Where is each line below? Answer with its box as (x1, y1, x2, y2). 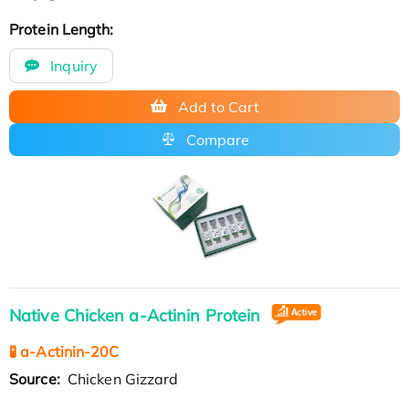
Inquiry (47, 56, 98, 75)
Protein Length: (9, 19, 118, 38)
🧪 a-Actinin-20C (9, 341, 120, 361)
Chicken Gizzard (63, 369, 179, 388)
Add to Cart (177, 97, 259, 116)
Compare (185, 130, 249, 149)
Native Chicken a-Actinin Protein (9, 304, 266, 326)
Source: (9, 369, 64, 388)
